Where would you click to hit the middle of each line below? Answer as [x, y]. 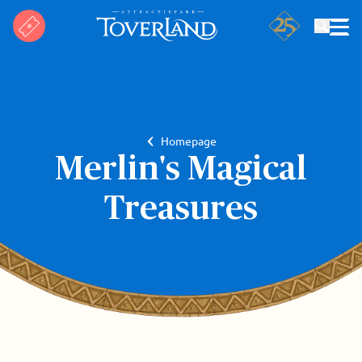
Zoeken [314, 80]
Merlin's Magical [181, 169]
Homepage [188, 141]
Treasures [181, 209]
